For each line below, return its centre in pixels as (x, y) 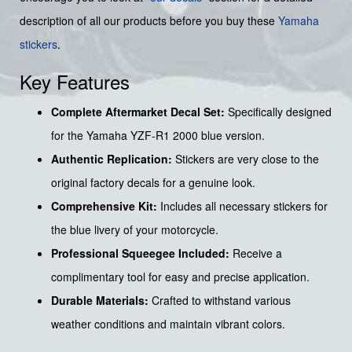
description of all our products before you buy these (149, 21)
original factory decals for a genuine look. (153, 183)
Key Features (75, 82)
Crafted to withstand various (220, 301)
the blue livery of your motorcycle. (135, 230)
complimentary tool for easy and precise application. (180, 277)
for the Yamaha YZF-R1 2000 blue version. (158, 136)
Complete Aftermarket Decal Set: (138, 112)
